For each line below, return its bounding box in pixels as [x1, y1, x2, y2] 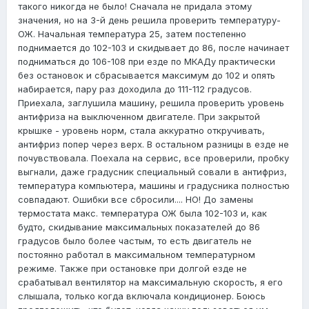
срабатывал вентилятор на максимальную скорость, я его [18, 277, 283, 288]
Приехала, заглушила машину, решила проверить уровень [18, 97, 284, 109]
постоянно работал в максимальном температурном [18, 249, 255, 261]
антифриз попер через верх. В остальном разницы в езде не [18, 139, 289, 150]
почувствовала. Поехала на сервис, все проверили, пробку [18, 152, 289, 164]
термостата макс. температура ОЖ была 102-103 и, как [18, 208, 267, 219]
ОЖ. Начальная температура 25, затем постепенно [18, 28, 246, 40]
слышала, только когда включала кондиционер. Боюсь [18, 290, 266, 302]
